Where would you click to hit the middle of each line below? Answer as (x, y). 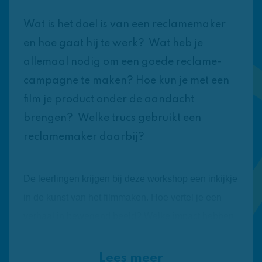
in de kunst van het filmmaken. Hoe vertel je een (123, 198)
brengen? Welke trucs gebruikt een (112, 118)
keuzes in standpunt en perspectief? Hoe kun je (122, 235)
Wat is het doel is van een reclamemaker (125, 25)
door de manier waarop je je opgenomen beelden (125, 254)
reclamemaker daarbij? (85, 137)
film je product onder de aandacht (109, 100)
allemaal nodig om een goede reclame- (123, 62)
